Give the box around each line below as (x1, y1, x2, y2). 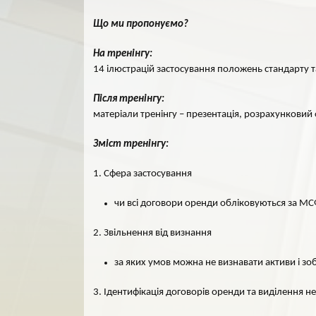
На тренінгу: (93, 49, 152, 59)
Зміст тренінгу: (93, 139, 169, 150)
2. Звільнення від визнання (93, 228, 212, 238)
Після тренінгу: (93, 94, 164, 104)
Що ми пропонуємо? (93, 19, 188, 30)
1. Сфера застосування (93, 169, 192, 179)
